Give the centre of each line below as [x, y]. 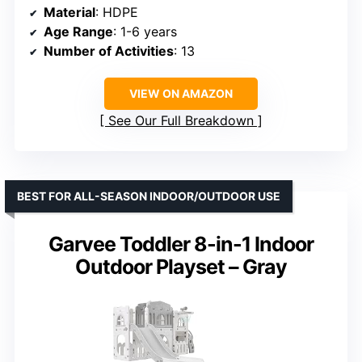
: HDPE [117, 12]
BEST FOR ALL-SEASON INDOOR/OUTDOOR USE [149, 196]
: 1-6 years [145, 31]
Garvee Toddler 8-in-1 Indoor [181, 244]
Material [69, 12]
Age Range [78, 31]
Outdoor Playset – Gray [181, 266]
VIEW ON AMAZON [181, 93]
